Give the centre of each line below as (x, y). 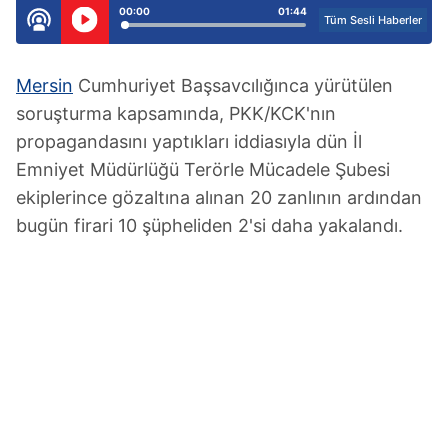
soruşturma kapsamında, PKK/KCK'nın (176, 113)
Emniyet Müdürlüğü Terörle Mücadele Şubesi (203, 169)
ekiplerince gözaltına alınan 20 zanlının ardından (219, 197)
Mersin (44, 85)
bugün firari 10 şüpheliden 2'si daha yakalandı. (209, 225)
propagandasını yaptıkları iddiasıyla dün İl (189, 141)
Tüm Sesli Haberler (373, 19)
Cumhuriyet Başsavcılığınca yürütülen (233, 85)
